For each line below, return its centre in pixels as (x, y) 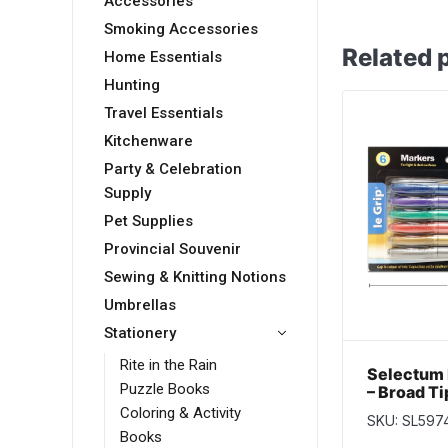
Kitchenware (148, 141)
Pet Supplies (148, 221)
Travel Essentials (163, 113)
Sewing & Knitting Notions (195, 277)
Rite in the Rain (168, 365)
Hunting (132, 85)
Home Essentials (163, 57)
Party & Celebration (173, 169)
